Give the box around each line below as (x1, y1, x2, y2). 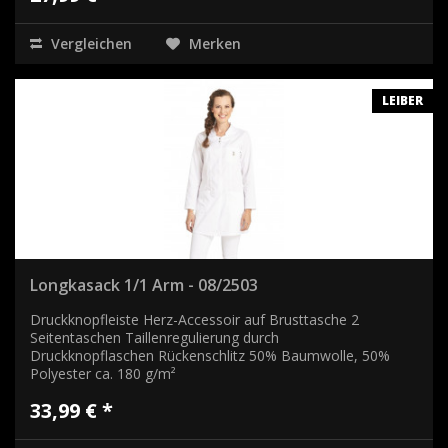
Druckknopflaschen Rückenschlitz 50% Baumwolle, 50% (30, 345, 390, 365)
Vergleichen (47, 33, 132, 53)
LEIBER (382, 91, 423, 109)
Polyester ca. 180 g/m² (30, 363, 176, 383)
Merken (189, 33, 241, 53)
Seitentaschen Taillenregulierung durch (30, 327, 279, 347)
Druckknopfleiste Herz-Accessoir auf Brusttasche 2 (30, 309, 359, 329)
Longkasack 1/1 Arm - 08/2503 (30, 273, 258, 296)
